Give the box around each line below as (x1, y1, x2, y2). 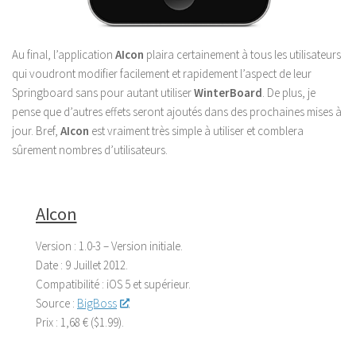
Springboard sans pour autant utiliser (12, 84, 194, 100)
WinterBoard (194, 84, 262, 100)
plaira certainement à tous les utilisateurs (144, 46, 341, 62)
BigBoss (77, 295, 117, 311)
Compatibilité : (36, 276, 106, 292)
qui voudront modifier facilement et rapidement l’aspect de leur (12, 65, 311, 81)
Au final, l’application (12, 46, 115, 62)
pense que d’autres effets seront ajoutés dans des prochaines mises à (12, 103, 342, 119)
